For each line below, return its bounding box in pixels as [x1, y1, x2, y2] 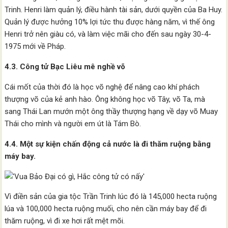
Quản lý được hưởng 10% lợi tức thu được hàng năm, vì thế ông [5, 17, 215, 26]
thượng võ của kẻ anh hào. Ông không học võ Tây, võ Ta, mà [5, 95, 206, 104]
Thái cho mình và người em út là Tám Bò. [5, 119, 141, 128]
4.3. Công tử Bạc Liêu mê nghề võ [5, 62, 126, 71]
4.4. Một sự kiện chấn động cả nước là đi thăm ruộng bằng [5, 139, 211, 149]
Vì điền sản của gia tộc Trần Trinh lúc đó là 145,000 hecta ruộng [5, 192, 217, 201]
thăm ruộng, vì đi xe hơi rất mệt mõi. [5, 216, 125, 225]
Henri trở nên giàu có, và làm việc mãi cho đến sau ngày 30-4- [5, 30, 212, 39]
